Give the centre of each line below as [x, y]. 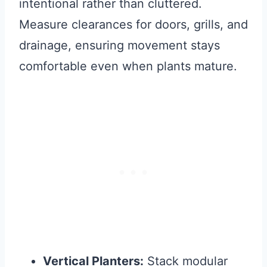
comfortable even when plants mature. [128, 66]
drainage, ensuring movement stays [119, 46]
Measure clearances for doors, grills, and [133, 25]
